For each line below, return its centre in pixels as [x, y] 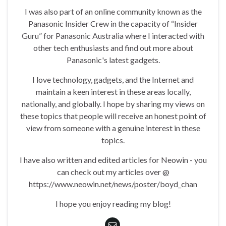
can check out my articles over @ [113, 172]
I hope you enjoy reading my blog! [113, 204]
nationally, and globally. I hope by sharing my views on [113, 104]
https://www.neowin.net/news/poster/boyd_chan [113, 184]
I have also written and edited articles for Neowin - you [113, 160]
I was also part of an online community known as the [113, 12]
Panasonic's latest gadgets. [113, 60]
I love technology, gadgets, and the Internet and [113, 80]
